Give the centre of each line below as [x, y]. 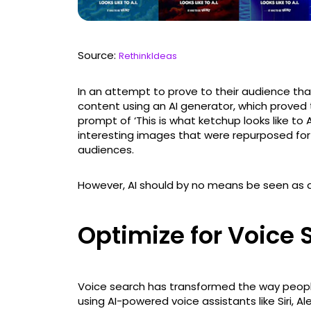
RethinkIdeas [148, 56]
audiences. [106, 150]
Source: [98, 56]
